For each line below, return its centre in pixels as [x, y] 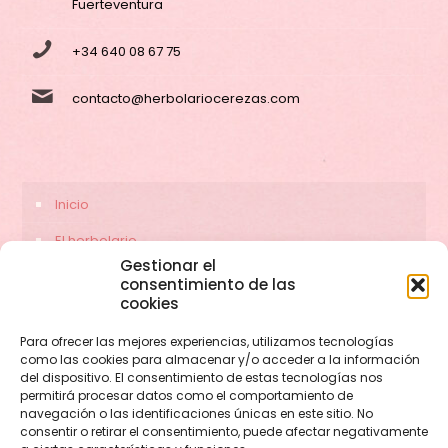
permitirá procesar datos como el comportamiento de [186, 395]
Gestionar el [168, 265]
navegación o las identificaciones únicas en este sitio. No [196, 413]
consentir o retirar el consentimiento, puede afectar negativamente [224, 431]
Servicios [84, 276]
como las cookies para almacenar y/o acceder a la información [220, 359]
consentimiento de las [208, 284]
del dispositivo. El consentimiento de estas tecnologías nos [201, 377]
